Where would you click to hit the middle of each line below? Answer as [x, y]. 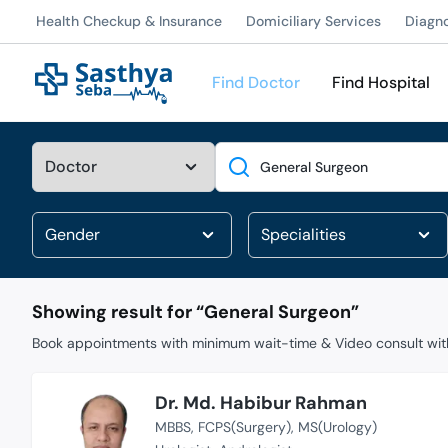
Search [239, 152]
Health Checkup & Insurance [129, 21]
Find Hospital [381, 82]
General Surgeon [277, 312]
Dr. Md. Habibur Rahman [261, 403]
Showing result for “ [118, 312]
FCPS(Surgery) [245, 427]
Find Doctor [256, 82]
